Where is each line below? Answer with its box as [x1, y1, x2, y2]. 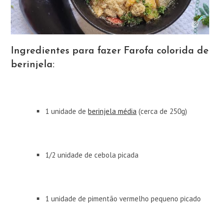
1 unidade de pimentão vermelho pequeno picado [45, 194, 201, 204]
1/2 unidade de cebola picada [45, 150, 139, 160]
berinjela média [88, 107, 137, 116]
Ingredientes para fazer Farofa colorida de [11, 46, 209, 56]
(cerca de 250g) [137, 107, 188, 116]
